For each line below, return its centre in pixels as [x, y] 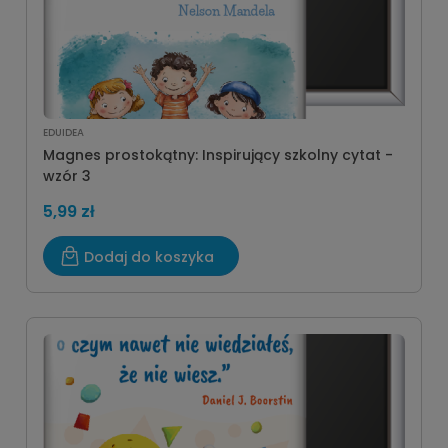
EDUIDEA [63, 132]
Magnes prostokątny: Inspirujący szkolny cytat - [218, 155]
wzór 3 [67, 176]
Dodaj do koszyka [149, 257]
